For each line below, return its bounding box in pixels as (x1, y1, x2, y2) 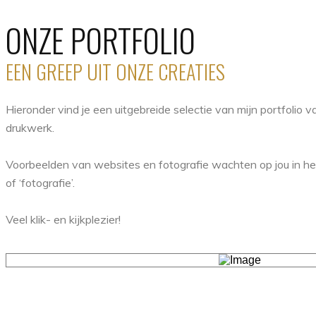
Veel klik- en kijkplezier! (6, 212, 121, 226)
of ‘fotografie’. (6, 176, 75, 190)
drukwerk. (6, 121, 54, 135)
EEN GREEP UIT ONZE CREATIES (6, 57, 225, 86)
